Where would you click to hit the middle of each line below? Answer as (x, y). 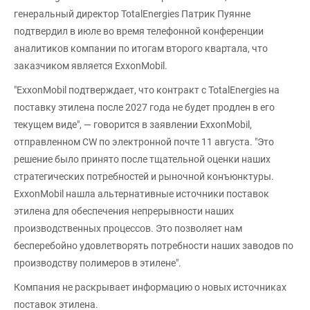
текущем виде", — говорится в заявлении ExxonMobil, (133, 124)
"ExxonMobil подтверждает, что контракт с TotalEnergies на (147, 90)
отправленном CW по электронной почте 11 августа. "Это (144, 142)
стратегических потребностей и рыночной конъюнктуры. (144, 176)
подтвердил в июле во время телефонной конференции (139, 31)
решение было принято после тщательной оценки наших (142, 159)
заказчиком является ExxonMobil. (91, 65)
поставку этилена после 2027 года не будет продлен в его (144, 107)
